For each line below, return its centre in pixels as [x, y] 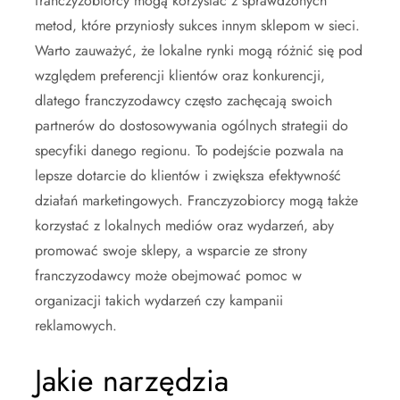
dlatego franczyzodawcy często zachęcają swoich [183, 100]
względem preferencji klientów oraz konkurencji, [180, 75]
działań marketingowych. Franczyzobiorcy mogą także [196, 200]
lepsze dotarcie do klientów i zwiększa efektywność [188, 175]
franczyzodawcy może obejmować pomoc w [168, 275]
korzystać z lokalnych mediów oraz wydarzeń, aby [184, 225]
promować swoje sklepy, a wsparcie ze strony [171, 250]
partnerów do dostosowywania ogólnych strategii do [192, 125]
